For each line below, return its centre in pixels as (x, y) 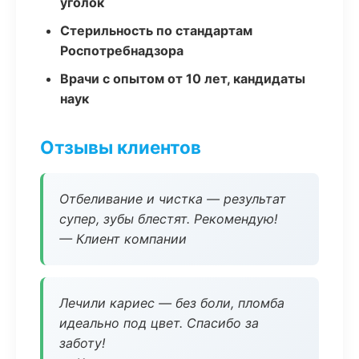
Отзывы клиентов (121, 147)
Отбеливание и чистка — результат (173, 199)
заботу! (82, 343)
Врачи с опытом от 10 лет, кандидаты (183, 79)
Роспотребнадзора (122, 50)
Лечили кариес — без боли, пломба (172, 303)
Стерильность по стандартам (156, 30)
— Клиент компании (123, 239)
